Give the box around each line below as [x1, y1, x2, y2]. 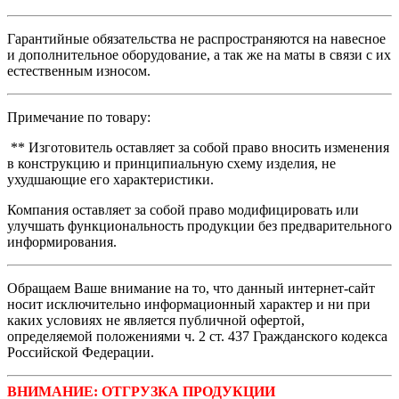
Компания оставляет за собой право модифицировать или [7, 201, 359, 217]
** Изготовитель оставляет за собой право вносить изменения [7, 139, 389, 155]
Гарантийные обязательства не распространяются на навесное [7, 30, 386, 46]
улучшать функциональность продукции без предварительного [7, 217, 392, 233]
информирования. [7, 233, 117, 249]
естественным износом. [7, 62, 151, 78]
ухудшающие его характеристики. [7, 171, 214, 187]
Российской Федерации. [7, 344, 154, 360]
